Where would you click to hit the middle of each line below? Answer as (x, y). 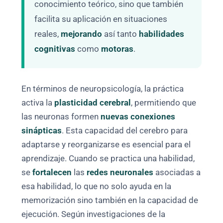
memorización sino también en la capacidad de (110, 201)
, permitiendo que (164, 103)
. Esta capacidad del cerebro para (125, 131)
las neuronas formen (61, 117)
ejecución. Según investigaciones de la (94, 215)
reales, (48, 34)
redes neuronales (120, 173)
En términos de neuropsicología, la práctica (103, 89)
